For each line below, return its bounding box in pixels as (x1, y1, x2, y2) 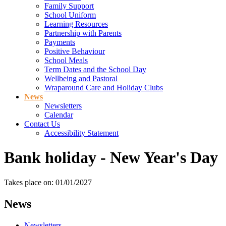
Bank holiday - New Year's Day (4, 148, 218, 167)
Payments (44, 37, 75, 46)
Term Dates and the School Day (44, 65, 146, 74)
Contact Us (24, 119, 60, 128)
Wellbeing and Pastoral (44, 74, 118, 83)
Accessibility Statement (44, 128, 119, 137)
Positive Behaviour (44, 46, 105, 55)
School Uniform (44, 10, 96, 19)
